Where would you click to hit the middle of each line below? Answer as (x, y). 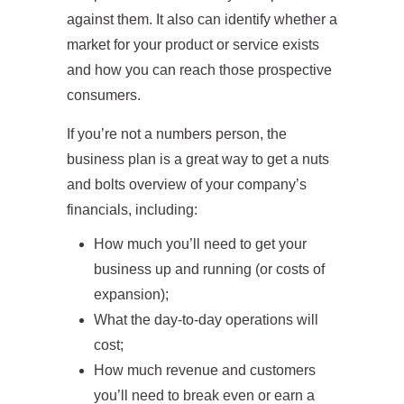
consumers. (104, 95)
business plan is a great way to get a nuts (198, 159)
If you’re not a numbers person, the (177, 134)
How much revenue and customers (205, 370)
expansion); (131, 294)
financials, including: (132, 210)
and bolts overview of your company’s (187, 184)
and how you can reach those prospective (199, 70)
